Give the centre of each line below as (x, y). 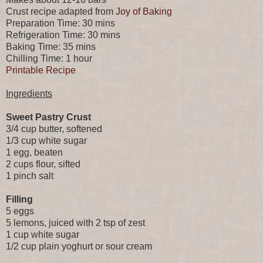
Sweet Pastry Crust (48, 117)
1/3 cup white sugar (46, 141)
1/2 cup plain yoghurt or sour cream (79, 247)
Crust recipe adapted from (61, 12)
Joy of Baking (144, 12)
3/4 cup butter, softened (54, 129)
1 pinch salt (30, 176)
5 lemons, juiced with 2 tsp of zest (75, 223)
